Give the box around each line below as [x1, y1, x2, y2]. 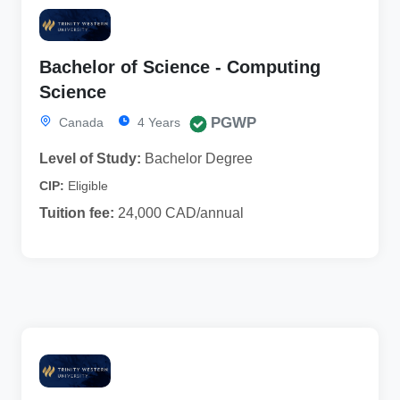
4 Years [134, 115, 180, 130]
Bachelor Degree [141, 151, 253, 167]
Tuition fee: [39, 205, 114, 221]
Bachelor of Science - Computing [39, 57, 321, 78]
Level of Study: [39, 151, 141, 167]
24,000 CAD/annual [114, 205, 244, 221]
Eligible [68, 179, 108, 194]
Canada [55, 115, 104, 130]
